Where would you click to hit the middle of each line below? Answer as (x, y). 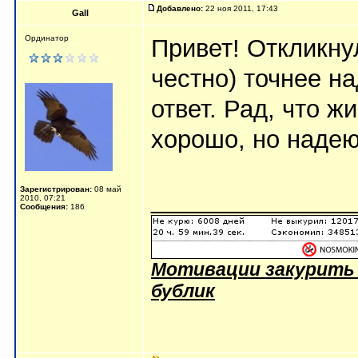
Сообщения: (44, 207)
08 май (107, 189)
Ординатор (47, 38)
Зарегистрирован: (56, 189)
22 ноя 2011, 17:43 (242, 8)
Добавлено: (180, 8)
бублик (183, 291)
